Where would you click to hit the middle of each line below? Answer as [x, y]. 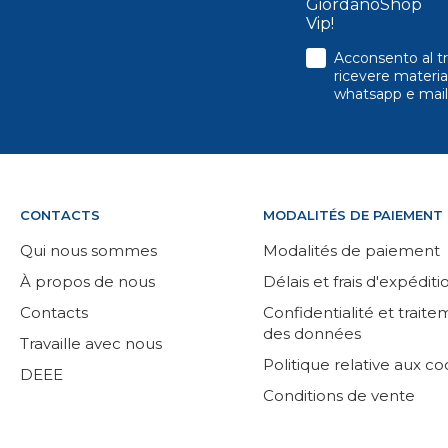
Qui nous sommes [88, 250]
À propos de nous [87, 281]
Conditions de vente [338, 395]
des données [311, 333]
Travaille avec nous [91, 343]
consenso [342, 55]
